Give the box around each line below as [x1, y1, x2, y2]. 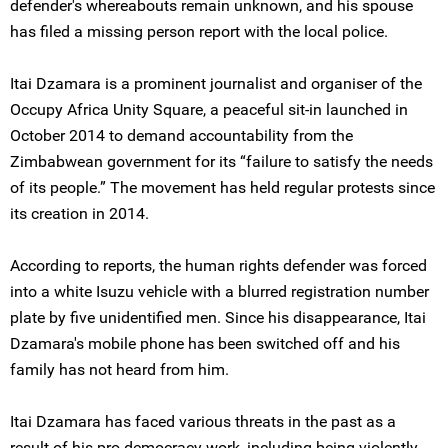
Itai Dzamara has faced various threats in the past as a [10, 412, 396, 431]
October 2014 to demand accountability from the [10, 126, 353, 145]
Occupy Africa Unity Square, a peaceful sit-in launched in [10, 100, 408, 119]
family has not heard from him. [10, 360, 229, 379]
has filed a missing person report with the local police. [10, 22, 388, 41]
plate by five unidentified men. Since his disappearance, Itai [10, 308, 426, 327]
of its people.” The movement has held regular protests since [10, 178, 435, 197]
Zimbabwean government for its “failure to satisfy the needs [10, 152, 433, 171]
